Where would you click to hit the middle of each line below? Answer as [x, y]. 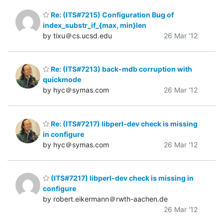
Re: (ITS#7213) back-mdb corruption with [121, 69]
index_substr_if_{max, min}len [95, 25]
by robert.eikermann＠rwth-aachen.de [105, 199]
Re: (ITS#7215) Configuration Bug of [111, 14]
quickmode [62, 80]
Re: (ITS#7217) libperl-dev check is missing [123, 123]
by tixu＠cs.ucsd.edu [77, 35]
